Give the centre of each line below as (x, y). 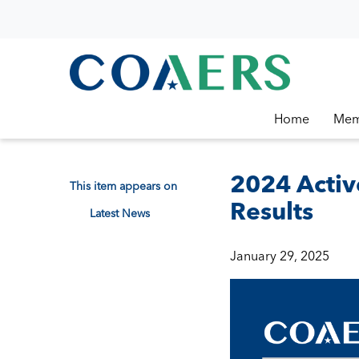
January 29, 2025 (280, 255)
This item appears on (123, 186)
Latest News (120, 213)
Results (272, 211)
